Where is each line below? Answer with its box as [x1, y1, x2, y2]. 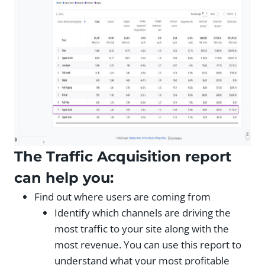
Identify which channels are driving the [54, 205, 231, 219]
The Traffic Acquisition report [14, 147, 231, 165]
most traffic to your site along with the [54, 221, 229, 235]
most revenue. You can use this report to [54, 237, 241, 251]
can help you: [14, 169, 114, 186]
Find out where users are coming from [34, 189, 211, 203]
